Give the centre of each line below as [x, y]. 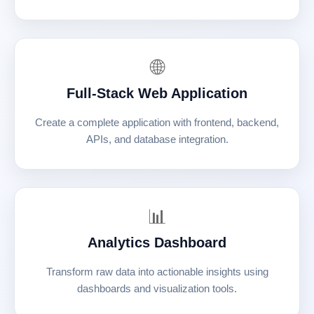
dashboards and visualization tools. [157, 288]
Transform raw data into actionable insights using [157, 272]
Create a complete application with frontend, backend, [157, 122]
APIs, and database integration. [157, 139]
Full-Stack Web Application [157, 93]
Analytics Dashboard [157, 243]
